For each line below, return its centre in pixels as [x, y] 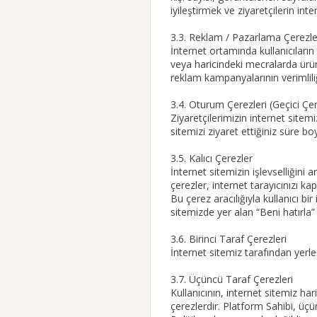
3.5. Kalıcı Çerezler [212, 158]
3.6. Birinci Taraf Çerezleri [229, 239]
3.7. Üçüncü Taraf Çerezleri [232, 279]
